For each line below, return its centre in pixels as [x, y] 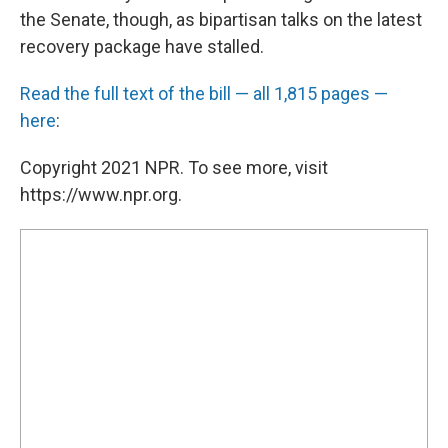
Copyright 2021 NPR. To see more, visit [174, 167]
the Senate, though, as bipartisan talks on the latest [221, 19]
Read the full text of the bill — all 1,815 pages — [204, 93]
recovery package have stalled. [142, 46]
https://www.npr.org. [101, 194]
